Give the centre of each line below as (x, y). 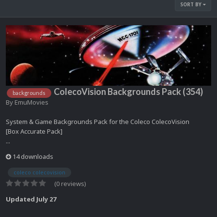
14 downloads (32, 156)
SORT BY (192, 5)
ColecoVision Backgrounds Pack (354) (128, 92)
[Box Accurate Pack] (34, 131)
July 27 (46, 199)
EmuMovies (31, 102)
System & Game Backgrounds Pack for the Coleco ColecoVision (98, 121)
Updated (21, 199)
